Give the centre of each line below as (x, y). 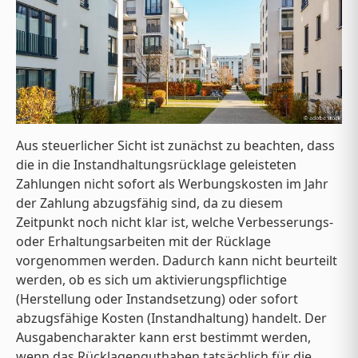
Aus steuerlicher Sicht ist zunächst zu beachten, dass (175, 146)
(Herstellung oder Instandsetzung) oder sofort (157, 299)
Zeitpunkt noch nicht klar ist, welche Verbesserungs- (175, 223)
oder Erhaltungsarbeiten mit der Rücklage (143, 242)
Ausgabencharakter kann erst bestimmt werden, (163, 338)
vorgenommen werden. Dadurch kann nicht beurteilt (177, 261)
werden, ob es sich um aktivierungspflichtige (151, 280)
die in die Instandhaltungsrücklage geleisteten (156, 165)
